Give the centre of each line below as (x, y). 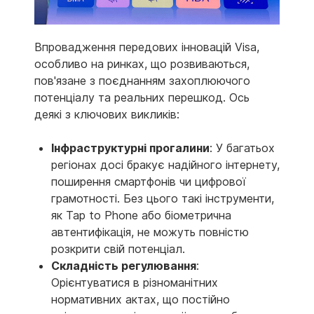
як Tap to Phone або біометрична (141, 216)
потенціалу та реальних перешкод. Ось (142, 98)
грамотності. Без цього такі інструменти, (163, 199)
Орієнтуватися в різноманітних (135, 283)
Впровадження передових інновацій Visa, (147, 47)
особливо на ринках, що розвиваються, (142, 64)
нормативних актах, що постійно (141, 300)
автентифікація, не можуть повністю (150, 232)
